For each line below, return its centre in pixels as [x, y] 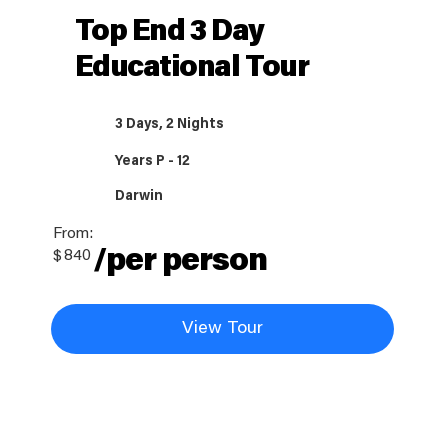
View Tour [222, 329]
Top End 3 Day [169, 32]
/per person [180, 261]
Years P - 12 [153, 161]
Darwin [139, 196]
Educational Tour [191, 68]
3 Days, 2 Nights [170, 124]
